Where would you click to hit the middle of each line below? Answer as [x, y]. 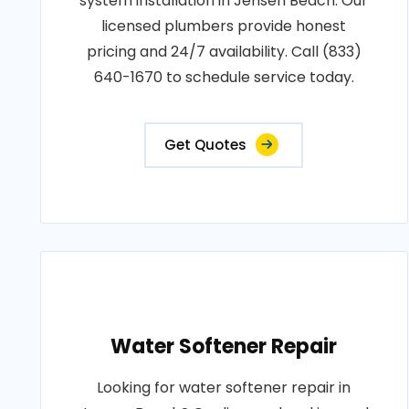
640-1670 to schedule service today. [224, 77]
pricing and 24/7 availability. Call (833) [224, 52]
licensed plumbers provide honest [224, 26]
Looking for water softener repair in [224, 388]
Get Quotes [206, 145]
